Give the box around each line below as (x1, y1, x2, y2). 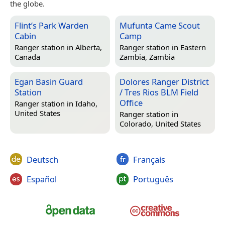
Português (133, 173, 173, 185)
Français (133, 153, 165, 165)
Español (27, 173, 57, 185)
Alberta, (75, 42, 102, 53)
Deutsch (27, 153, 58, 165)
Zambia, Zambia (120, 52, 175, 62)
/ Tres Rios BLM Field (120, 86, 198, 98)
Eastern (180, 42, 206, 53)
